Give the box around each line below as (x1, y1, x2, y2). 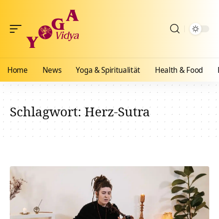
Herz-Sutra (85, 103, 150, 120)
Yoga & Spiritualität (76, 65, 141, 75)
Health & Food (155, 65, 203, 75)
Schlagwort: (10, 103, 85, 120)
